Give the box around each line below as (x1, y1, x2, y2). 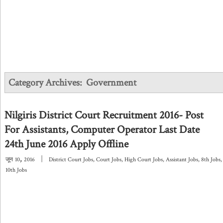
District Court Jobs (49, 156, 93, 163)
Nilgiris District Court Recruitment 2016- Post (4, 108, 204, 122)
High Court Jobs (124, 156, 163, 163)
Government (86, 76, 136, 89)
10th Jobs (5, 166, 27, 174)
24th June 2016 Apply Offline (4, 137, 128, 151)
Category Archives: (8, 76, 86, 89)
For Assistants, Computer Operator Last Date (4, 122, 200, 137)
